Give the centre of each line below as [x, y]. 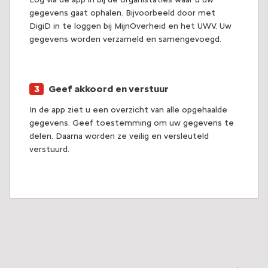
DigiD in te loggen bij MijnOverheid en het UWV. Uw [130, 26]
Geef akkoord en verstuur [109, 89]
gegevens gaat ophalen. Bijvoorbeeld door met [122, 13]
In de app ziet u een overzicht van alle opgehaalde [128, 110]
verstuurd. [49, 150]
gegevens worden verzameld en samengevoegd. [125, 39]
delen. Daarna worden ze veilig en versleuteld [119, 136]
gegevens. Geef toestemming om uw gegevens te [132, 123]
